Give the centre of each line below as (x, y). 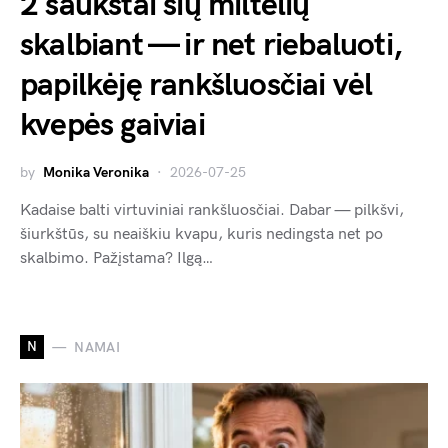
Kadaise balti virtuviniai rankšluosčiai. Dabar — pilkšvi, (212, 211)
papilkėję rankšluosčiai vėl (196, 86)
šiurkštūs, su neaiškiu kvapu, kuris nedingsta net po (201, 235)
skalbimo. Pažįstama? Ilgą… (116, 259)
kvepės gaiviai (112, 126)
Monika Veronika (96, 173)
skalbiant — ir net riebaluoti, (211, 46)
